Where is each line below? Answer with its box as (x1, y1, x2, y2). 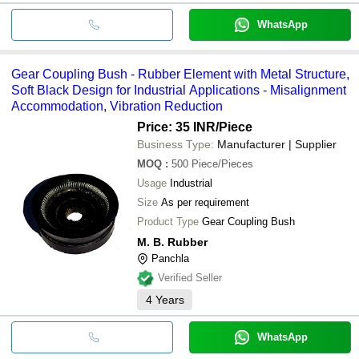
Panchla (151, 252, 189, 264)
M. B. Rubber (137, 235, 208, 248)
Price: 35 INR (137, 119, 216, 134)
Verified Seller (158, 271, 222, 284)
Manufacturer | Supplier (217, 137, 337, 151)
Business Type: (137, 137, 214, 151)
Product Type (137, 215, 199, 228)
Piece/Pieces (192, 157, 253, 170)
